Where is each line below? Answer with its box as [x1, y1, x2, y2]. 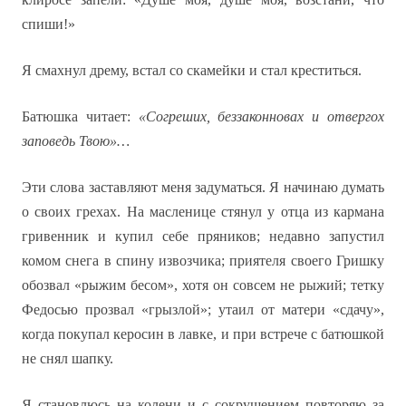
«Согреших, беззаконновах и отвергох [138, 109, 385, 124]
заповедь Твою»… [22, 133, 130, 149]
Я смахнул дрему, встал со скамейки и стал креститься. [22, 63, 362, 78]
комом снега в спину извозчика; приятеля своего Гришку [22, 253, 384, 268]
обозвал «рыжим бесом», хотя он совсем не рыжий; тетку [22, 277, 384, 293]
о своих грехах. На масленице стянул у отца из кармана [22, 204, 384, 219]
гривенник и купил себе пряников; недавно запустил [22, 228, 384, 244]
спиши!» [22, 16, 75, 32]
